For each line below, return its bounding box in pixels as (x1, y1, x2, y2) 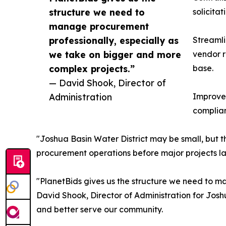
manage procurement (49, 21, 149, 32)
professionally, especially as (49, 35, 179, 46)
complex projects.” (49, 63, 135, 75)
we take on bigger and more (49, 49, 181, 61)
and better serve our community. (36, 204, 163, 215)
